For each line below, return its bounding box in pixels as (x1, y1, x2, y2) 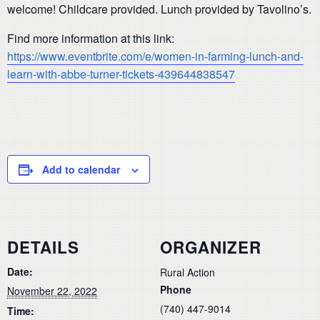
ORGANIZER (160, 235, 261, 259)
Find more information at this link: (7, 29, 174, 46)
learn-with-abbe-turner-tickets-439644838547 (7, 65, 235, 82)
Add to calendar (42, 161, 120, 176)
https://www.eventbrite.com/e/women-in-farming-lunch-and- (7, 47, 304, 64)
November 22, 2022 (7, 283, 97, 298)
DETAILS (7, 235, 79, 259)
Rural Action (160, 264, 215, 279)
